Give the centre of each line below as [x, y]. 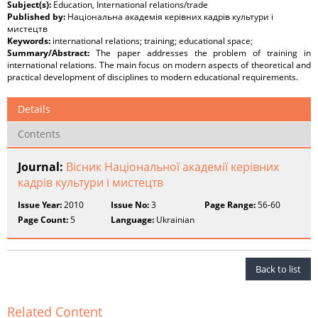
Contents [39, 134]
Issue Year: [40, 205]
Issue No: [130, 205]
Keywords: [30, 41]
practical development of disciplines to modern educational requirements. [153, 77]
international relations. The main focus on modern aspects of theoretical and [159, 65]
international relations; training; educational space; [153, 41]
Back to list [278, 269]
